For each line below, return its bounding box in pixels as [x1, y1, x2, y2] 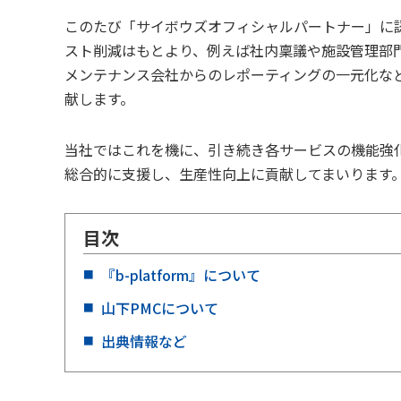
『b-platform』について [101, 263, 260, 286]
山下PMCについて [101, 296, 218, 319]
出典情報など [101, 329, 187, 352]
